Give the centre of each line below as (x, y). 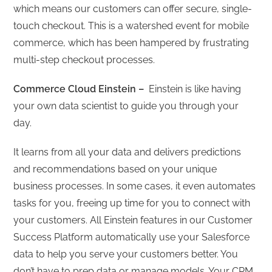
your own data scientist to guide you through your (126, 106)
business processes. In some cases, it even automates (135, 186)
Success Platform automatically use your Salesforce (132, 237)
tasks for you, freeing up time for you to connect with (132, 203)
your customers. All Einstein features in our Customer (133, 220)
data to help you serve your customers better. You (126, 254)
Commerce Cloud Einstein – (81, 89)
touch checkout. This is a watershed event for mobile (131, 25)
